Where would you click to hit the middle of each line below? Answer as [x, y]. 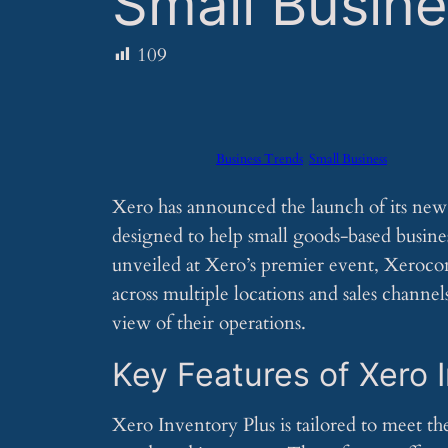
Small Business [348, 158]
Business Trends [259, 158]
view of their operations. [209, 322]
